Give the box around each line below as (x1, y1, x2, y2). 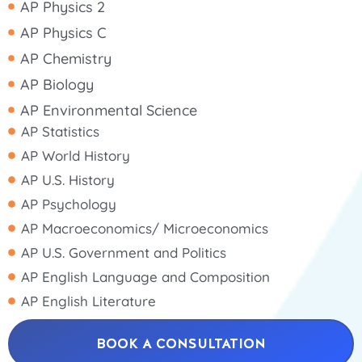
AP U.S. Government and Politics (21, 243, 227, 261)
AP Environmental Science (20, 100, 197, 120)
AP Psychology (21, 195, 117, 213)
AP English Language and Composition (21, 267, 271, 285)
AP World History (21, 146, 131, 164)
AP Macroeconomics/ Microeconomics (21, 219, 269, 237)
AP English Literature (21, 292, 157, 309)
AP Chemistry (20, 48, 112, 68)
